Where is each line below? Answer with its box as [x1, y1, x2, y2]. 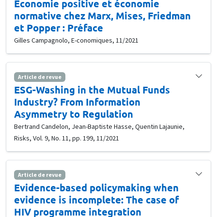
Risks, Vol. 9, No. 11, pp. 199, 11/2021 [14, 134, 119, 143]
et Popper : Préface [14, 21, 103, 34]
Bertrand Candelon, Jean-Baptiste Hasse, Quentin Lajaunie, [14, 122, 185, 131]
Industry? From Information [14, 95, 140, 108]
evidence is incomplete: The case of [14, 193, 179, 206]
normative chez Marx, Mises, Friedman [14, 9, 191, 22]
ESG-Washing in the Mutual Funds [14, 83, 170, 96]
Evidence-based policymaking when [14, 181, 179, 194]
